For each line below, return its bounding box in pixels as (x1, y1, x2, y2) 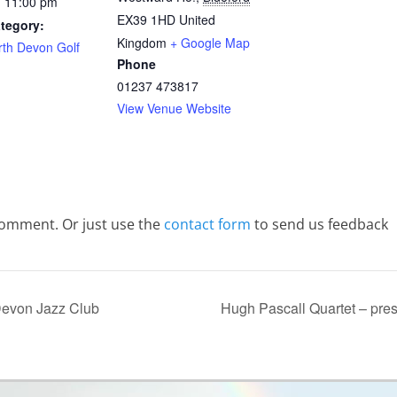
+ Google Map (170, 34, 250, 52)
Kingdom (117, 34, 167, 52)
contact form (164, 214, 251, 235)
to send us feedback (251, 214, 388, 235)
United (179, 11, 215, 29)
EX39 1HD (117, 11, 175, 29)
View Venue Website (117, 99, 231, 118)
